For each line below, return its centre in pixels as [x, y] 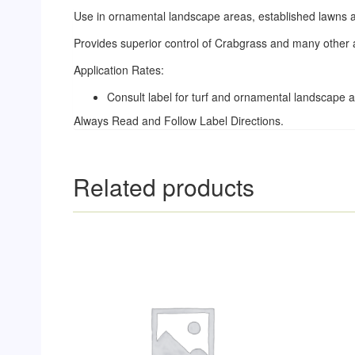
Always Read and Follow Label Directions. [179, 120]
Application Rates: [119, 69]
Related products [164, 186]
